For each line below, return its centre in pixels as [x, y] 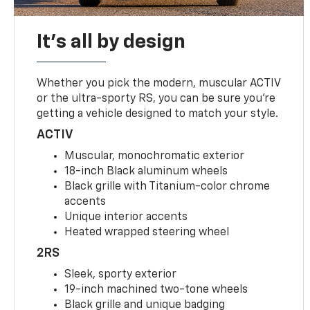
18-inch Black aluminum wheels [146, 171]
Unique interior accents [126, 217]
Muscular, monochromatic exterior [155, 156]
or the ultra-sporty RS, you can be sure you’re [156, 99]
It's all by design [111, 42]
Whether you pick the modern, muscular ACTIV [159, 83]
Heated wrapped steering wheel [147, 232]
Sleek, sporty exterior [121, 274]
